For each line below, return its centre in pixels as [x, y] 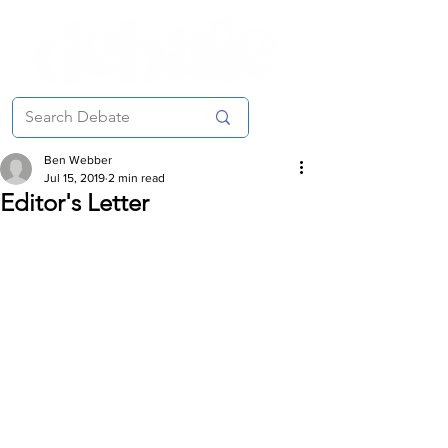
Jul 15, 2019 [74, 178]
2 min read [136, 178]
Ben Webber [78, 160]
